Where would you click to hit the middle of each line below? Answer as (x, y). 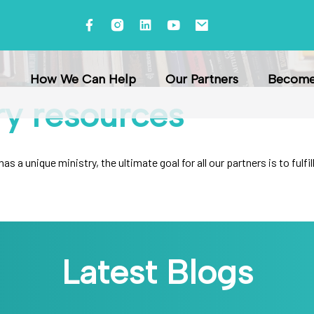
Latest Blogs (157, 272)
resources (108, 115)
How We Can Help (83, 79)
